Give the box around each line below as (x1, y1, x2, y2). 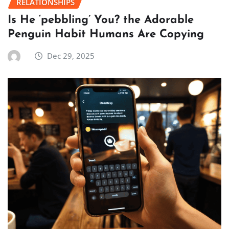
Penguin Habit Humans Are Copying (8, 29, 204, 41)
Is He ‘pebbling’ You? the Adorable (8, 14, 194, 27)
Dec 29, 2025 (47, 51, 95, 61)
